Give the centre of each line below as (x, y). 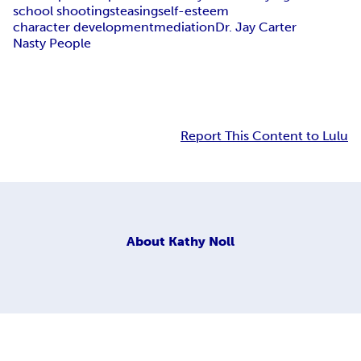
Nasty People (52, 44)
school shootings (64, 11)
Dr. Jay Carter (256, 27)
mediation (185, 27)
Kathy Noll (201, 241)
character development (83, 27)
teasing (137, 11)
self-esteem (193, 11)
